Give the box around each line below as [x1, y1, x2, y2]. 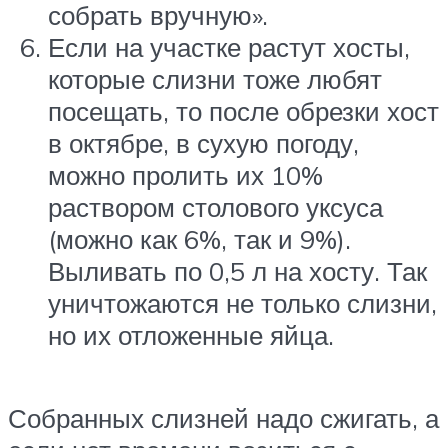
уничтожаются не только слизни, [48, 287, 437, 320]
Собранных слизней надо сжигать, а [8, 402, 439, 435]
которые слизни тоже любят [48, 63, 382, 96]
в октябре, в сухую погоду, [48, 127, 359, 160]
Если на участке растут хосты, [48, 31, 410, 64]
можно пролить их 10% [48, 159, 323, 192]
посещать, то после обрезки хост [48, 95, 439, 128]
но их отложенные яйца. [48, 319, 334, 352]
